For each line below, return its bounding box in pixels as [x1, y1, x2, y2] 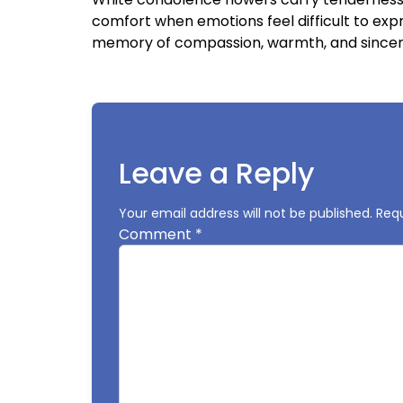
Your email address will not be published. [119, 204, 372, 223]
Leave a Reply [119, 153, 315, 194]
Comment [119, 223, 195, 245]
